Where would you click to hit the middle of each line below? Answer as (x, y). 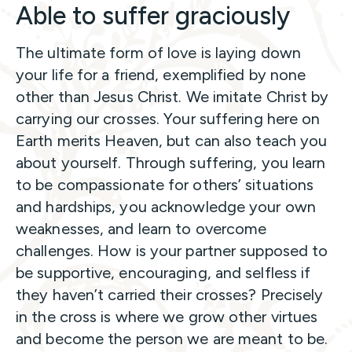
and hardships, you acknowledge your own (166, 206)
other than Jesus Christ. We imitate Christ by (172, 96)
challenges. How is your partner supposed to (172, 250)
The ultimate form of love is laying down (159, 52)
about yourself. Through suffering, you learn (171, 162)
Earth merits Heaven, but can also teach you (172, 140)
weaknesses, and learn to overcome (141, 228)
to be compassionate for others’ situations (165, 184)
